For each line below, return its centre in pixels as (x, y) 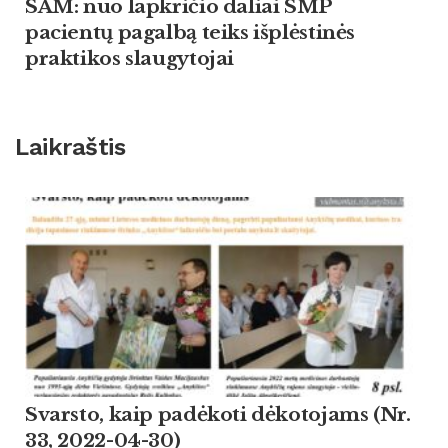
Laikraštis (70, 146)
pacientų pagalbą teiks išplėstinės (190, 33)
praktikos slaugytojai (130, 59)
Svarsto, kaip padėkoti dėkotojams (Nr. (218, 415)
